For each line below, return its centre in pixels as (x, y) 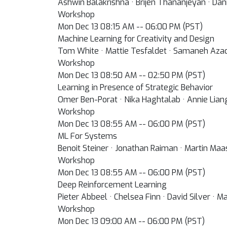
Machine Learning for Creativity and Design (136, 39)
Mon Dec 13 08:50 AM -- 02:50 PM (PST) (131, 75)
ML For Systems (87, 136)
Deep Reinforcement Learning (112, 185)
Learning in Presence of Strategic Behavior (135, 87)
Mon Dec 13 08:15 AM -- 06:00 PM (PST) (130, 27)
